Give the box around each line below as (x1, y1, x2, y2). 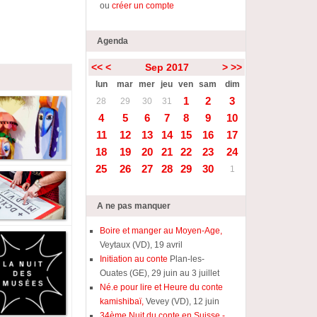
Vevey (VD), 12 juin (144, 296, 220, 306)
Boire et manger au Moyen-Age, (100, 226, 223, 236)
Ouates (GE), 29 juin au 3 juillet (100, 268, 220, 278)
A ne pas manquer (97, 201, 171, 211)
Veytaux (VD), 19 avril (100, 240, 183, 250)
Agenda (97, 36, 129, 46)
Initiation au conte (100, 254, 171, 264)
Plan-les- (170, 254, 205, 264)
